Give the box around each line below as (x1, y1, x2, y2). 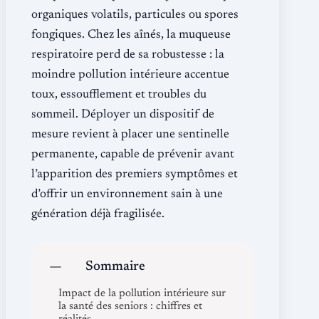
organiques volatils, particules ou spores (31, 9, 239, 21)
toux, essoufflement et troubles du (31, 88, 206, 101)
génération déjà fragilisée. (31, 208, 164, 221)
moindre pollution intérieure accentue (31, 68, 229, 81)
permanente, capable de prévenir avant (31, 148, 234, 161)
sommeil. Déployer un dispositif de (31, 108, 214, 121)
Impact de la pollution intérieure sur (58, 288, 226, 299)
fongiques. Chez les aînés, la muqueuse (31, 28, 231, 41)
